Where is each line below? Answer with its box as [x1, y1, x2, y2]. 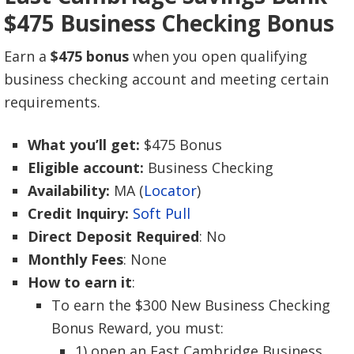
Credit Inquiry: [28, 204, 133, 224]
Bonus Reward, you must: [51, 318, 224, 338]
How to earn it [28, 273, 132, 292]
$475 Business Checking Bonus [4, 8, 334, 39]
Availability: [28, 181, 114, 201]
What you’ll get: [28, 135, 144, 155]
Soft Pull [133, 204, 190, 224]
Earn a [4, 47, 51, 66]
